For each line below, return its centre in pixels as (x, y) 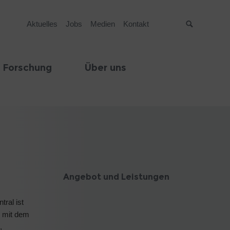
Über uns (106, 68)
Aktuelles (42, 24)
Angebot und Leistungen (116, 177)
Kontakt (136, 24)
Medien (102, 24)
